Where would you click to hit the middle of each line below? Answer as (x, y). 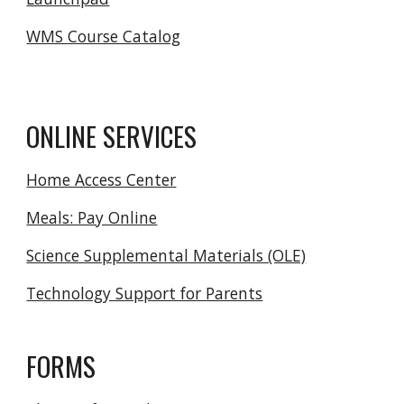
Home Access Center (101, 179)
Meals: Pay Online (92, 217)
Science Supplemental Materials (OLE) (166, 255)
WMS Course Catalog (104, 36)
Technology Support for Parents (145, 293)
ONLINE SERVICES (112, 136)
